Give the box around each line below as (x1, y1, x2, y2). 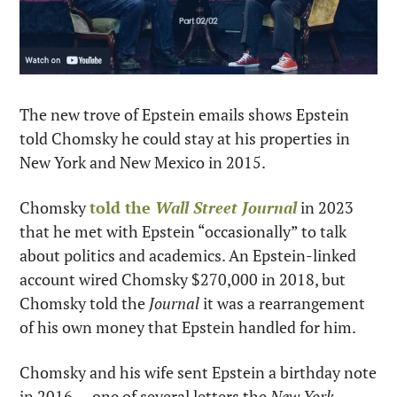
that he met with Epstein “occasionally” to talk (19, 220, 346, 242)
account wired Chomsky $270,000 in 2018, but (19, 268, 346, 290)
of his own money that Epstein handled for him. (19, 315, 356, 338)
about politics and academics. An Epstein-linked (19, 244, 356, 266)
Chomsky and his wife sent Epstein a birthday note (19, 361, 377, 383)
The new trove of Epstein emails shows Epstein (19, 103, 349, 125)
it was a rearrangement (199, 292, 365, 314)
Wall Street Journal (155, 196, 297, 218)
